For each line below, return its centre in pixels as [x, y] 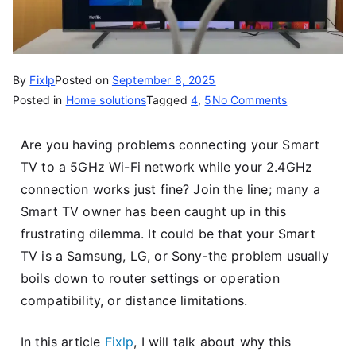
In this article [63, 342]
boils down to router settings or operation [150, 279]
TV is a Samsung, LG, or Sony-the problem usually [175, 256]
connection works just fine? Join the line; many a [170, 190]
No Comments [250, 100]
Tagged [168, 100]
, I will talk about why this [212, 342]
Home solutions [106, 100]
